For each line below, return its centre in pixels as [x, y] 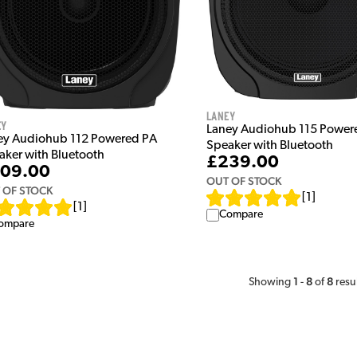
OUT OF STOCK [243, 181]
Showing [271, 282]
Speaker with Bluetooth [269, 146]
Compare [241, 215]
